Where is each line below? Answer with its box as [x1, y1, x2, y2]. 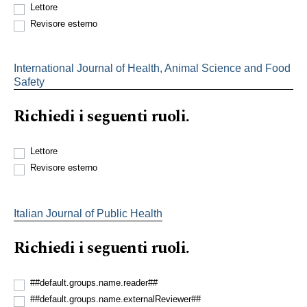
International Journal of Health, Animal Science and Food [14, 62, 291, 74]
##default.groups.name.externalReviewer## [30, 293, 201, 304]
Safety [14, 75, 45, 88]
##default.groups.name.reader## [30, 277, 158, 288]
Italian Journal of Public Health [14, 207, 162, 219]
